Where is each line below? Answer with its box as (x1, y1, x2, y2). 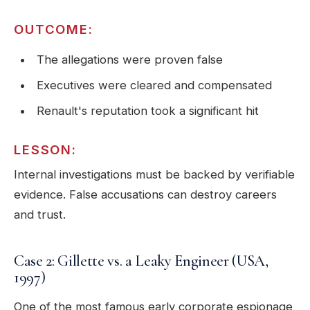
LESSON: (14, 142, 77, 158)
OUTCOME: (14, 21, 93, 37)
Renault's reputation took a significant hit (36, 104, 259, 118)
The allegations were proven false (36, 53, 223, 67)
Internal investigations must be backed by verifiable (14, 167, 295, 182)
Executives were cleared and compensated (36, 78, 272, 93)
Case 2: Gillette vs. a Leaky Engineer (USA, (14, 251, 268, 271)
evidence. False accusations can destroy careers (14, 188, 277, 202)
